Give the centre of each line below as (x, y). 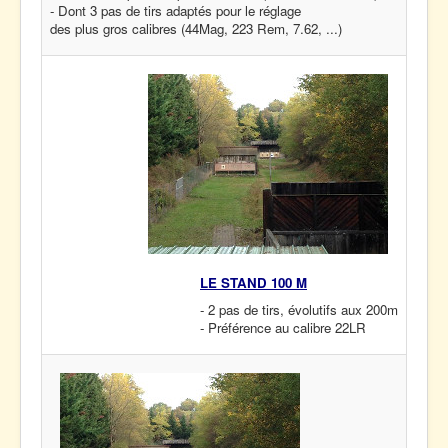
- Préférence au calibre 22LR (283, 327)
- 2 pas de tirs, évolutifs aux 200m (299, 309)
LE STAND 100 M (253, 282)
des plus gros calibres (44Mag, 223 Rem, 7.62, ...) (196, 28)
